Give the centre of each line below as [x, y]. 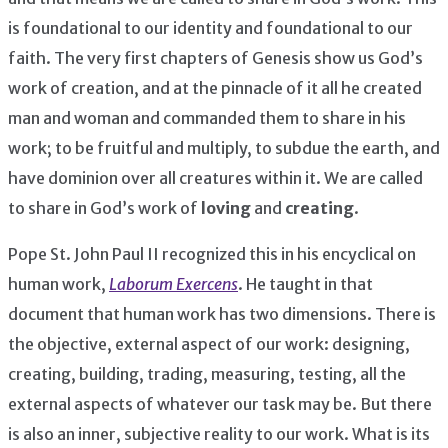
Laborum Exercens [173, 283]
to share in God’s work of [104, 207]
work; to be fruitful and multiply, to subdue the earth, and [224, 147]
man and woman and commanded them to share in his [207, 117]
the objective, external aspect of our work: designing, [209, 343]
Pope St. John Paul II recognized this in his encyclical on [212, 253]
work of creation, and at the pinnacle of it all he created [215, 87]
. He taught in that [305, 283]
